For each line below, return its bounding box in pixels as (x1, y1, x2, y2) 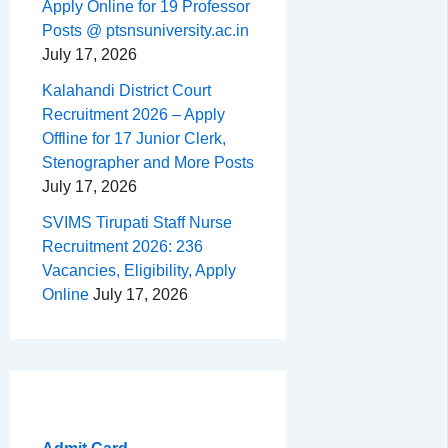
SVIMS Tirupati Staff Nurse (42, 214, 232, 232)
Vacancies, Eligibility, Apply (42, 262, 236, 280)
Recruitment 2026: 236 (42, 238, 203, 256)
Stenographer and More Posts (42, 154, 254, 172)
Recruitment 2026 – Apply (42, 106, 225, 124)
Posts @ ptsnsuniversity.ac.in (42, 22, 249, 40)
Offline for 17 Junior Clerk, (42, 130, 226, 148)
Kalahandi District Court (42, 82, 211, 100)
